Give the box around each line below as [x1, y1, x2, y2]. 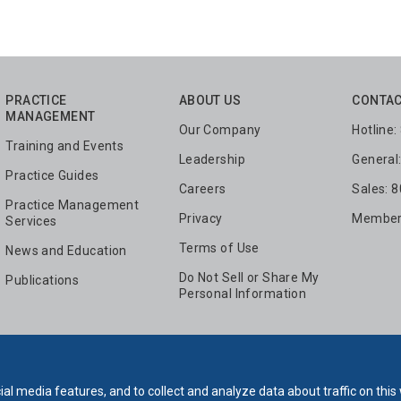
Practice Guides [5, 167, 99, 183]
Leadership [178, 151, 245, 166]
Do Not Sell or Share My [178, 269, 320, 285]
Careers [178, 181, 226, 196]
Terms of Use [178, 240, 260, 255]
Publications [5, 272, 80, 287]
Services [5, 213, 57, 228]
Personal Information [178, 286, 307, 301]
